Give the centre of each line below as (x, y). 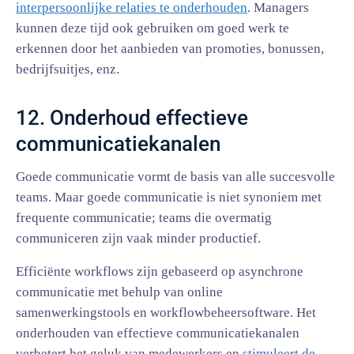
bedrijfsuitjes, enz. (68, 69)
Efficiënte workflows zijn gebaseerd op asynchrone (160, 271)
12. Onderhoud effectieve (132, 118)
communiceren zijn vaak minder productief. (138, 238)
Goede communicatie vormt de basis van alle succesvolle (175, 177)
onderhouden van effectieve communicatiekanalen (158, 333)
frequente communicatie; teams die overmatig (144, 218)
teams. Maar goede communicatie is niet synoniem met (169, 197)
